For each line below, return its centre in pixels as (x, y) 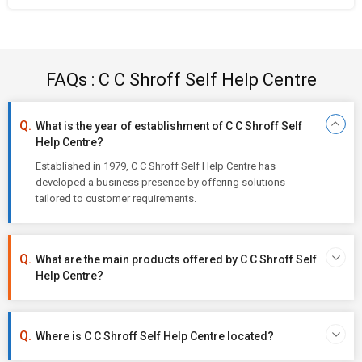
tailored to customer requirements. (116, 198)
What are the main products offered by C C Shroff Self (176, 259)
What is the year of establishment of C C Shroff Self (169, 126)
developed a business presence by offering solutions (160, 182)
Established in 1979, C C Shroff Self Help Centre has (156, 166)
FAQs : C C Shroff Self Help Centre (181, 80)
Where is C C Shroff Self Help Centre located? (155, 336)
